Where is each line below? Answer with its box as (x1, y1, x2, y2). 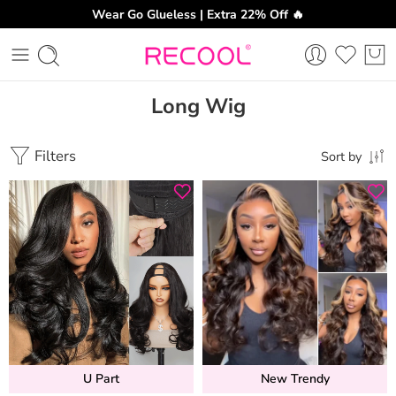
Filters (31, 146, 76, 166)
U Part (83, 370, 119, 387)
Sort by (321, 148, 362, 165)
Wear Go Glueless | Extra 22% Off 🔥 (92, 6, 304, 23)
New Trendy (260, 370, 330, 387)
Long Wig (150, 92, 246, 120)
